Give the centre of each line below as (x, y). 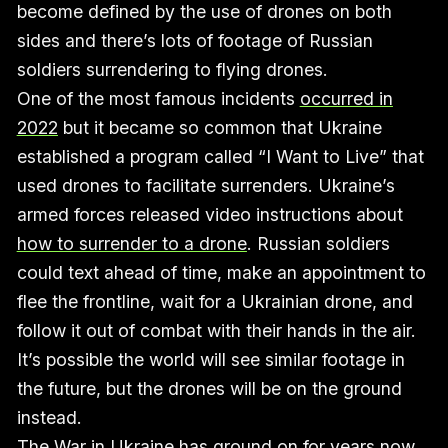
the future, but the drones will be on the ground (209, 389)
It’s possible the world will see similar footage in (210, 360)
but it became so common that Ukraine (219, 128)
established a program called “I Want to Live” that (220, 157)
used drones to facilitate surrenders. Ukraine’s (205, 186)
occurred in (346, 99)
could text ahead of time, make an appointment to (221, 273)
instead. (49, 418)
